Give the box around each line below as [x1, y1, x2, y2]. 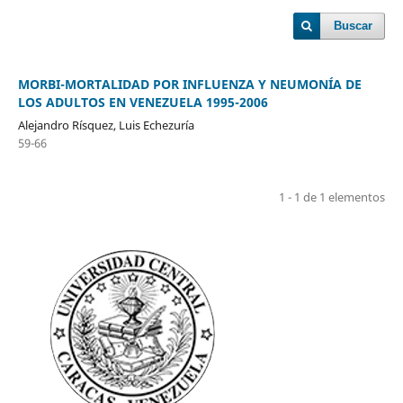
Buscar [334, 19, 373, 32]
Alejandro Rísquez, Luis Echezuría [17, 116, 194, 133]
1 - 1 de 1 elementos [279, 188, 386, 205]
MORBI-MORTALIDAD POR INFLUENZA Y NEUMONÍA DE [17, 75, 362, 93]
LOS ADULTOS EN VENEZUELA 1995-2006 [17, 93, 268, 111]
